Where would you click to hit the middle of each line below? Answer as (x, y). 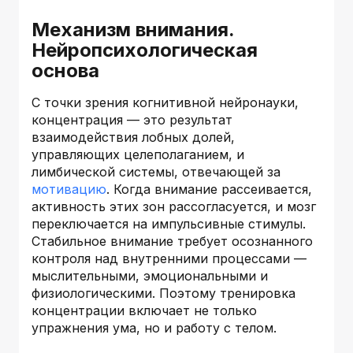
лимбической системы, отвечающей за (156, 171)
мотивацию (69, 189)
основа (65, 70)
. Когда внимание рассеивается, (209, 189)
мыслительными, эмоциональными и (150, 275)
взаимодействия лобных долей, (133, 137)
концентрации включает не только (144, 310)
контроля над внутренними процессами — (169, 258)
